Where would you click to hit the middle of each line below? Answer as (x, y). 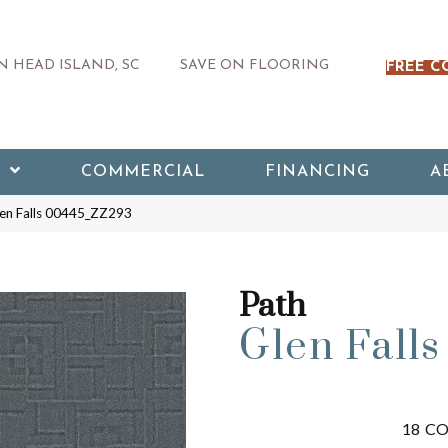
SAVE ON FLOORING (254, 65)
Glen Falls (340, 347)
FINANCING (317, 172)
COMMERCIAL (142, 172)
